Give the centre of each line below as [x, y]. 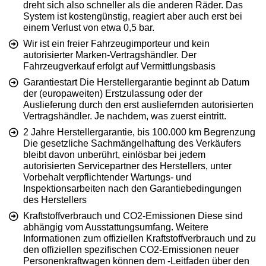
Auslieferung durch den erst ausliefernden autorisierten [138, 105]
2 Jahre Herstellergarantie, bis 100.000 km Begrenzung [139, 132]
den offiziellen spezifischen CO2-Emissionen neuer [131, 250]
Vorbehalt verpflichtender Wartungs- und [107, 178]
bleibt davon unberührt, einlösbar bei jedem [114, 155]
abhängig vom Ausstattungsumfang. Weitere [116, 227]
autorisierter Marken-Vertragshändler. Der [110, 55]
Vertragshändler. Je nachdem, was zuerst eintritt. [125, 116]
